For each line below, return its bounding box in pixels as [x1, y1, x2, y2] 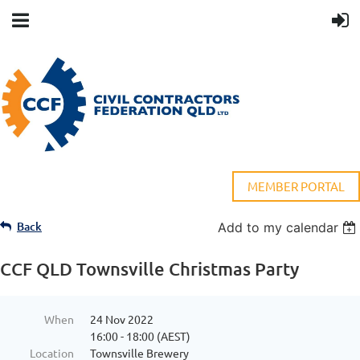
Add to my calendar [218, 219, 339, 236]
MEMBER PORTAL [247, 178, 345, 194]
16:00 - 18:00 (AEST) [90, 329, 190, 344]
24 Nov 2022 [90, 312, 153, 327]
